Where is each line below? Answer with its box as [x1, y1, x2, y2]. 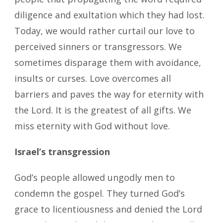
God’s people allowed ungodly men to [14, 171, 175, 183]
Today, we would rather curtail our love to [14, 24, 195, 37]
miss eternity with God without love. [14, 119, 170, 132]
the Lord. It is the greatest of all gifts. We [14, 104, 191, 116]
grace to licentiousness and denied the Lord [14, 203, 202, 215]
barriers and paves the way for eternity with [14, 88, 204, 100]
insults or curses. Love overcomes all [14, 72, 171, 84]
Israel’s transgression [14, 145, 110, 158]
